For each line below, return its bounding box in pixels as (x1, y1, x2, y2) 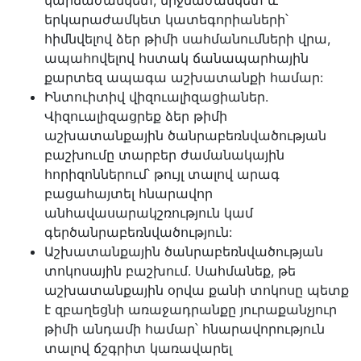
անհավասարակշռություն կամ (44, 205, 253, 221)
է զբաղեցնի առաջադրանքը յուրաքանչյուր (44, 301, 337, 317)
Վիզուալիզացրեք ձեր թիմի (44, 108, 227, 124)
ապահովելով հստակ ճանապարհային (44, 50, 309, 66)
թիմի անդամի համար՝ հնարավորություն (44, 321, 325, 337)
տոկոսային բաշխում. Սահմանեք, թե (44, 263, 296, 279)
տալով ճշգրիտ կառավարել (44, 340, 232, 356)
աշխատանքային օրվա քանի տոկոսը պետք (44, 282, 349, 298)
